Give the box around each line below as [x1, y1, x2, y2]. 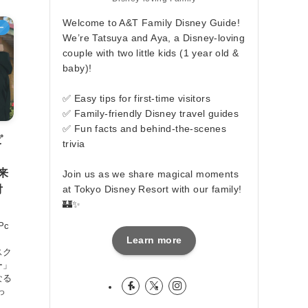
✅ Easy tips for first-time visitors [63, 92, 210, 104]
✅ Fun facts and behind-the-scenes [63, 122, 227, 134]
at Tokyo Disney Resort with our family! [63, 183, 242, 195]
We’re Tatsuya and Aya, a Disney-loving [63, 32, 245, 43]
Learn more [126, 234, 182, 246]
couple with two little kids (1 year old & [63, 47, 239, 58]
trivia [63, 137, 85, 149]
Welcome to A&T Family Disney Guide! [63, 16, 240, 28]
